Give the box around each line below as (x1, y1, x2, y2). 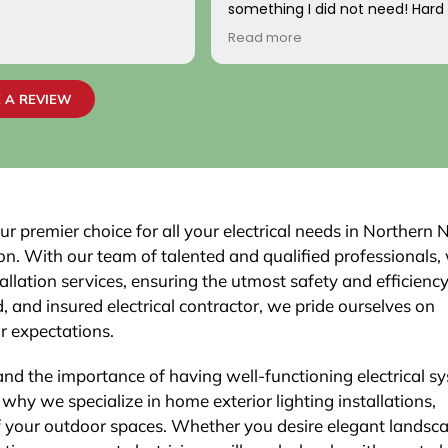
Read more (227, 29, 302, 46)
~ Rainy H (227, 59, 289, 79)
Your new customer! (227, 39, 370, 59)
